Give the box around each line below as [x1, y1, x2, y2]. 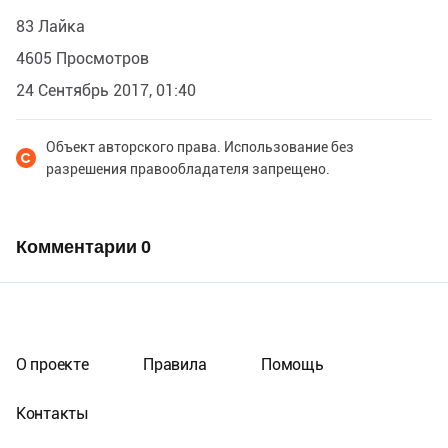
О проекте [16, 355, 89, 374]
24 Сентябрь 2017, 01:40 [16, 80, 196, 100]
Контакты [16, 404, 89, 423]
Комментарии [16, 235, 141, 257]
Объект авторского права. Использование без [46, 138, 354, 155]
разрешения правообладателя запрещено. [46, 160, 330, 177]
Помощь [261, 355, 324, 374]
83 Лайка [16, 16, 85, 36]
